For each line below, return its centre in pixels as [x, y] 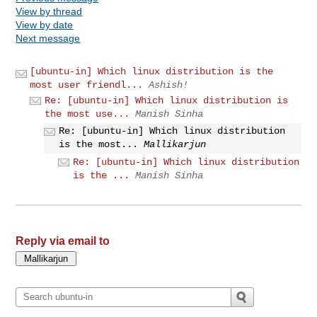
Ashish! [169, 85]
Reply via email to [63, 241]
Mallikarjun [175, 145]
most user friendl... [87, 85]
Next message [48, 38]
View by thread [49, 11]
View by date [45, 24]
